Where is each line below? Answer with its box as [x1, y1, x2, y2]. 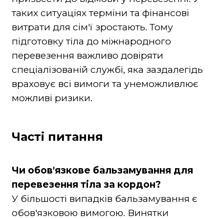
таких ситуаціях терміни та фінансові [11, 7, 189, 19]
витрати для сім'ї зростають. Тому [11, 21, 173, 33]
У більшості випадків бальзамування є [11, 193, 197, 204]
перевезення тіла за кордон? [11, 178, 161, 190]
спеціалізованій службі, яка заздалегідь [11, 64, 203, 75]
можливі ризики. [11, 92, 92, 104]
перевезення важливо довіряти [11, 49, 163, 61]
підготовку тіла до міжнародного [11, 35, 171, 47]
